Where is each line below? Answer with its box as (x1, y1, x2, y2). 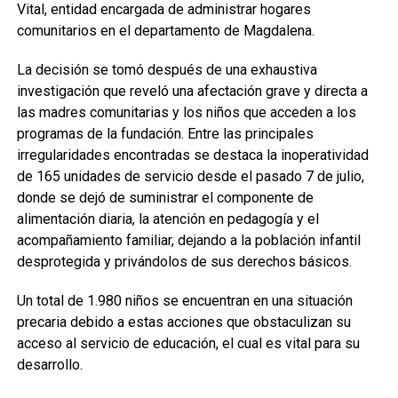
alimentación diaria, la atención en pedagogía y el (16, 211, 319, 227)
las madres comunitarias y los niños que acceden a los (16, 104, 356, 121)
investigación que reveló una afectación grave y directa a (16, 83, 368, 99)
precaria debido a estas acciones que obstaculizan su (16, 314, 351, 330)
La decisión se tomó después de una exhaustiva (16, 61, 317, 78)
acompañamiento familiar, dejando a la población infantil (16, 232, 361, 249)
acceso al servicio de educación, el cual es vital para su (16, 335, 360, 352)
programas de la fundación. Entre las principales (16, 125, 314, 142)
